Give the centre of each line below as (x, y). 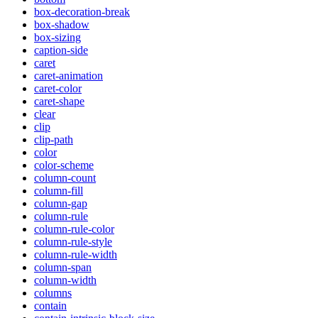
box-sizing (57, 37)
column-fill (59, 190)
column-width (65, 280)
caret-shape (59, 101)
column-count (65, 177)
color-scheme (64, 165)
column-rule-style (73, 241)
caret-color (58, 88)
